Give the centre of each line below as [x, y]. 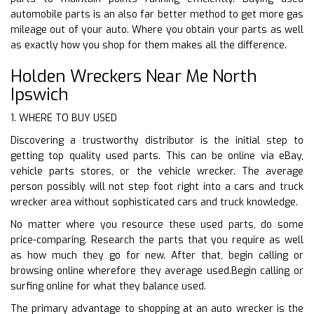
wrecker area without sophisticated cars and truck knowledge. [154, 202]
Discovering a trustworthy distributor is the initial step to [157, 140]
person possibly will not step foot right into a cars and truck [157, 186]
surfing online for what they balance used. [108, 286]
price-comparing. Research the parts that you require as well [157, 240]
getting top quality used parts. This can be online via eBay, [157, 156]
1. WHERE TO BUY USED [64, 118]
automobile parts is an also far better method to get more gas [157, 14]
